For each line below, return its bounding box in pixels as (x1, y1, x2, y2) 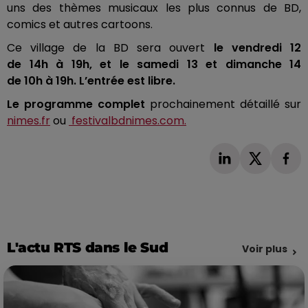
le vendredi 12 (205, 40, 302, 56)
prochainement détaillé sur (145, 96, 301, 113)
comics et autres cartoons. (7, 16, 153, 33)
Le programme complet (7, 96, 145, 113)
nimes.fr (7, 113, 50, 129)
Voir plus (242, 241, 287, 256)
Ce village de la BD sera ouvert (7, 40, 206, 56)
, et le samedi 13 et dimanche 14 (89, 56, 301, 73)
